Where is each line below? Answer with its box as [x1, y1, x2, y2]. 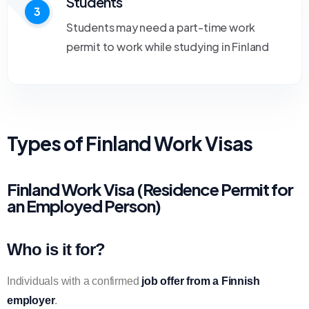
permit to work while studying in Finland [66, 39, 270, 54]
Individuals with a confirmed [7, 275, 142, 287]
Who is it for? [7, 240, 105, 259]
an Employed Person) [7, 195, 161, 216]
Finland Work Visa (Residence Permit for [7, 179, 293, 199]
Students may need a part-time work [66, 20, 256, 34]
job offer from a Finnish [141, 275, 260, 287]
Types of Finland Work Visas [7, 131, 252, 155]
